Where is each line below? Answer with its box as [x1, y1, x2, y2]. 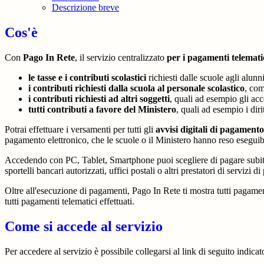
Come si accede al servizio [5, 218, 163, 234]
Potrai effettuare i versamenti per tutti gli [5, 124, 153, 134]
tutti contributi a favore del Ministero [28, 104, 176, 114]
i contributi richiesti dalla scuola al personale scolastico [28, 82, 245, 93]
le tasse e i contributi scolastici [28, 72, 146, 82]
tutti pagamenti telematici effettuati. [5, 196, 134, 206]
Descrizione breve [52, 2, 119, 13]
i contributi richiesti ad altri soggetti [28, 93, 170, 104]
